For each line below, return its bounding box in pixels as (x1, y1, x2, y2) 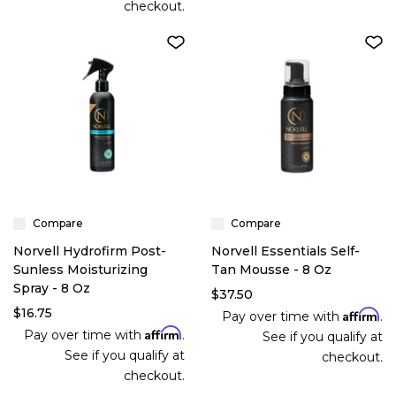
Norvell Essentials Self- (211, 243, 360, 259)
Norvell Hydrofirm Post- (13, 243, 166, 259)
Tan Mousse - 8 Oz (211, 262, 331, 278)
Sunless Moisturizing (13, 262, 148, 278)
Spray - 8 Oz (13, 280, 90, 296)
